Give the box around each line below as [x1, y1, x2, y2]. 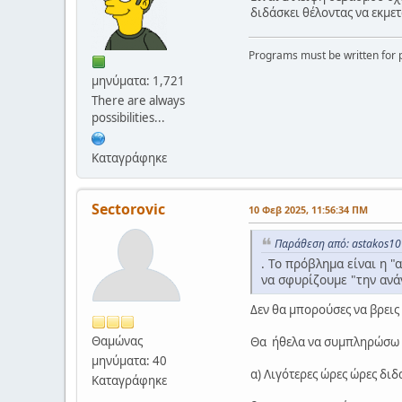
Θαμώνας [92, 332, 143, 349]
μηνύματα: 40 [92, 352, 167, 369]
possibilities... [92, 109, 165, 126]
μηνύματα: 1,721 [92, 72, 185, 89]
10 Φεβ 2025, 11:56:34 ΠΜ [249, 202, 368, 216]
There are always [92, 92, 185, 109]
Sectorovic [92, 198, 165, 219]
